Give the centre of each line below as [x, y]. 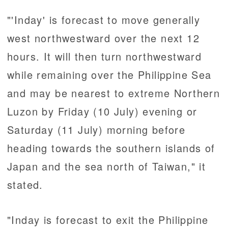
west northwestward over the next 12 [103, 38]
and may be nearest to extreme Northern [114, 93]
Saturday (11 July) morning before [96, 130]
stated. [25, 185]
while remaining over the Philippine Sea [109, 75]
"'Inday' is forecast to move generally [104, 20]
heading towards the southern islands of [111, 148]
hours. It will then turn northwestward [105, 56]
